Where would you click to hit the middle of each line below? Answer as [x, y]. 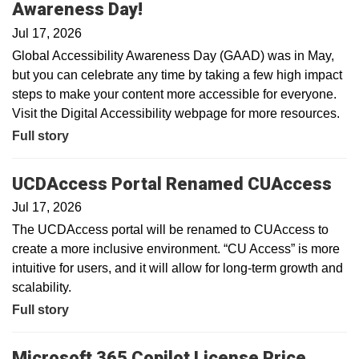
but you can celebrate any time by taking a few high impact [177, 75]
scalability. [42, 287]
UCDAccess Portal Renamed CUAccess [172, 184]
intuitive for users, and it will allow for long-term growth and [177, 268]
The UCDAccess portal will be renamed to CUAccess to [170, 230]
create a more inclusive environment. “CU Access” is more [176, 249]
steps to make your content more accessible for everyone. [174, 94]
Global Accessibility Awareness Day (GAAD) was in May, [173, 55]
